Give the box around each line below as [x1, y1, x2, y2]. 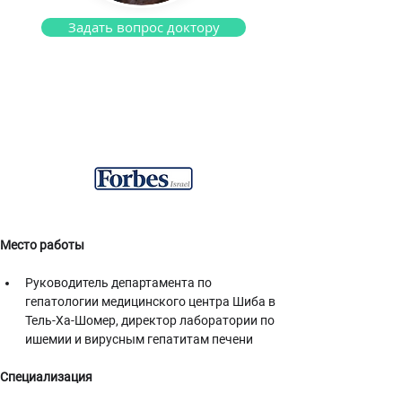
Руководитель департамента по [25, 275, 214, 290]
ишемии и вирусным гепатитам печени [25, 332, 253, 346]
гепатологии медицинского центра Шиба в [25, 294, 278, 309]
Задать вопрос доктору [67, 18, 220, 36]
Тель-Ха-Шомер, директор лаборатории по [25, 313, 277, 328]
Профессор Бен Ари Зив [63, 84, 224, 111]
